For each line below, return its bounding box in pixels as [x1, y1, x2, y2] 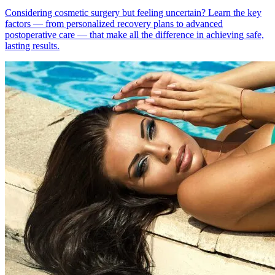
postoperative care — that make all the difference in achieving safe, [5, 29, 264, 40]
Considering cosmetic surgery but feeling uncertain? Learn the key [5, 7, 261, 18]
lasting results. [5, 40, 60, 51]
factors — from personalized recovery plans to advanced [5, 18, 223, 29]
